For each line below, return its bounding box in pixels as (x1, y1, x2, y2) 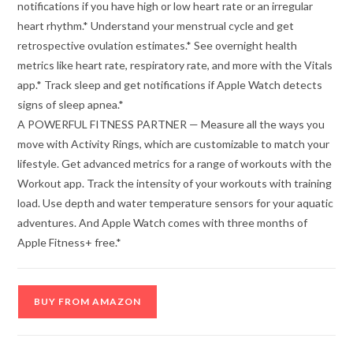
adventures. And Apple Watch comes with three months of (17, 215, 308, 229)
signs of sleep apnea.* (17, 97, 124, 111)
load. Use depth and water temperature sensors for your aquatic (17, 195, 334, 210)
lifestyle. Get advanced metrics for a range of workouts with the (17, 156, 333, 170)
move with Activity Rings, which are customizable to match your (17, 136, 330, 150)
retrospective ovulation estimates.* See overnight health (17, 38, 298, 52)
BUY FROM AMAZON (34, 295, 142, 307)
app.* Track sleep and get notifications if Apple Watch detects (17, 77, 323, 91)
